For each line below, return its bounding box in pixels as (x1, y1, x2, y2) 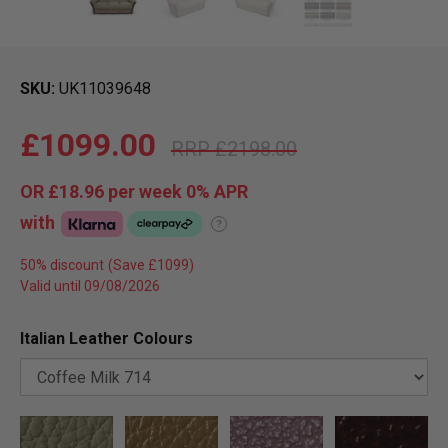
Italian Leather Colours (20, 329, 193, 349)
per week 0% (104, 181, 214, 203)
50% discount (20, 257, 104, 274)
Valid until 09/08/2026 (20, 278, 160, 295)
